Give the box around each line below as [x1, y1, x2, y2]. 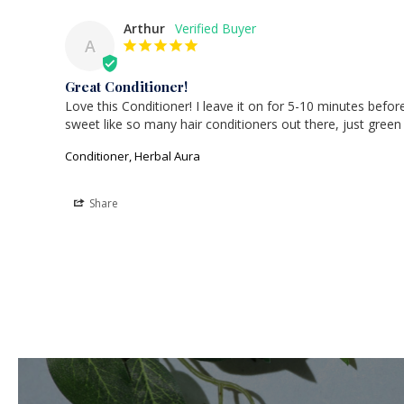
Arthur [124, 20, 165, 38]
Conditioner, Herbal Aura [65, 148, 200, 165]
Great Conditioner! [65, 78, 188, 96]
